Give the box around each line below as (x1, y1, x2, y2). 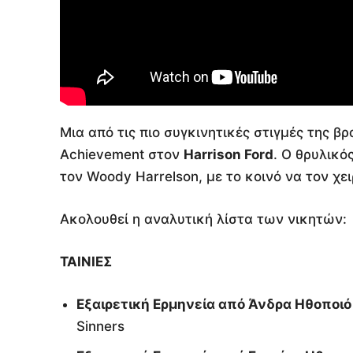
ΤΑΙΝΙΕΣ (60, 254, 112, 270)
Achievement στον (60, 147, 184, 163)
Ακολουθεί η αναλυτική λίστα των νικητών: (60, 211, 347, 228)
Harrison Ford (184, 147, 273, 163)
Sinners (76, 318, 124, 335)
